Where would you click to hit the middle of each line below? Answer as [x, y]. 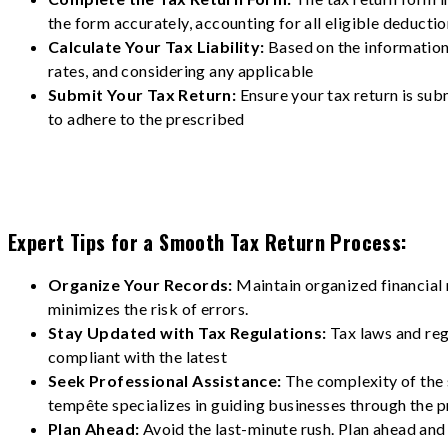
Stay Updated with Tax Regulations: [189, 332]
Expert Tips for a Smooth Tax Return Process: [207, 242]
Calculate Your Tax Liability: [158, 47]
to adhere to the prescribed [146, 119]
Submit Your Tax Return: [144, 95]
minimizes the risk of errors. [148, 308]
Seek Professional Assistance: [166, 380]
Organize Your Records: [142, 284]
